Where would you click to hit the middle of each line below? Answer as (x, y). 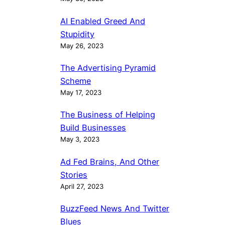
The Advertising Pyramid (108, 68)
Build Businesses (93, 128)
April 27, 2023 (82, 186)
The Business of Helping (108, 115)
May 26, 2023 (82, 45)
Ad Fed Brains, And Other (110, 161)
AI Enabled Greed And (103, 21)
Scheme (76, 81)
